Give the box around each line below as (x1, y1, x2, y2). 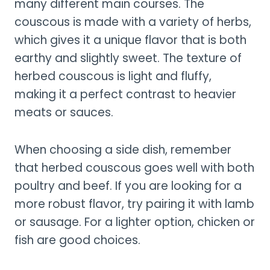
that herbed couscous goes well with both (14, 159, 254, 176)
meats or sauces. (14, 104, 113, 121)
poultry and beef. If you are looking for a (14, 177, 242, 194)
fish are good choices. (14, 231, 140, 248)
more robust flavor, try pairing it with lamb (14, 195, 254, 212)
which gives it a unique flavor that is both (14, 31, 246, 48)
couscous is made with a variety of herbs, (14, 13, 251, 30)
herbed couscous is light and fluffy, (14, 67, 212, 84)
